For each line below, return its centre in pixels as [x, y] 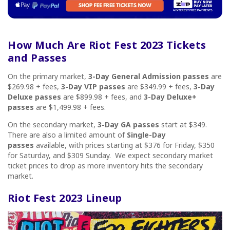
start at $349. [183, 124]
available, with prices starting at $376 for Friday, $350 [124, 145]
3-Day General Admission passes [149, 76]
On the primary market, [48, 76]
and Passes [37, 57]
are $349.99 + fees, [160, 86]
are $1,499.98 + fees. [70, 107]
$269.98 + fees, [34, 86]
